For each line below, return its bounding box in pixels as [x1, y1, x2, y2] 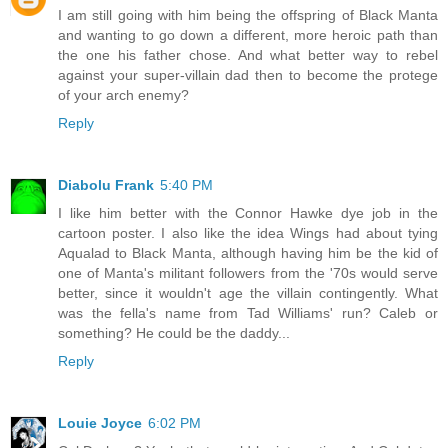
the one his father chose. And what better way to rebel [58, 47, 438, 64]
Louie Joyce [58, 415, 142, 432]
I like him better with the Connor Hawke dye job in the [58, 205, 438, 222]
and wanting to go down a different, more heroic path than [58, 27, 438, 44]
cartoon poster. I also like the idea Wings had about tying [58, 225, 438, 242]
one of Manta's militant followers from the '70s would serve [58, 265, 438, 282]
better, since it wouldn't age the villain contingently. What [58, 285, 438, 302]
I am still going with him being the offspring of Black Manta [58, 7, 438, 24]
